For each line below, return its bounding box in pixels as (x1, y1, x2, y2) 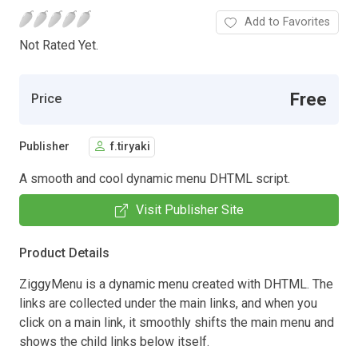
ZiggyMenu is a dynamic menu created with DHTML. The (19, 276, 333, 292)
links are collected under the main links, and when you (19, 295, 317, 311)
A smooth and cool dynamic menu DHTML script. (19, 170, 290, 186)
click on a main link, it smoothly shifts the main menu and (19, 314, 334, 330)
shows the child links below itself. (19, 333, 209, 349)
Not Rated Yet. (19, 37, 98, 53)
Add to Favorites (245, 14, 330, 29)
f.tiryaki (110, 140, 150, 154)
